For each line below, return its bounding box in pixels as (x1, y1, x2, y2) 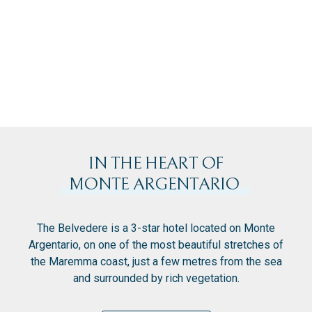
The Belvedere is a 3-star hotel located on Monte (37, 221, 275, 235)
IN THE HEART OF (88, 153, 224, 173)
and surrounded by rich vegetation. (72, 271, 240, 285)
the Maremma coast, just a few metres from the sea (30, 254, 282, 268)
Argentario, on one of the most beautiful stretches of (29, 237, 283, 251)
